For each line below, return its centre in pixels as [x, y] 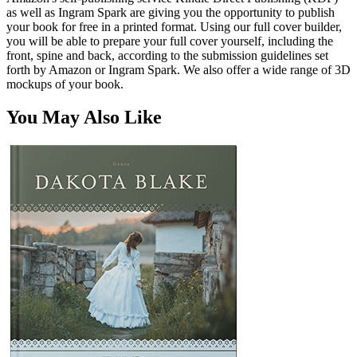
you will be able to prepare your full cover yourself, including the [170, 41]
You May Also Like [84, 118]
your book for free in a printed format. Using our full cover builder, [174, 26]
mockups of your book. [65, 84]
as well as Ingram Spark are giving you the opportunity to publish [171, 12]
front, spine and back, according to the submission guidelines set [167, 55]
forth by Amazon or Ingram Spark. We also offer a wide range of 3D [178, 69]
